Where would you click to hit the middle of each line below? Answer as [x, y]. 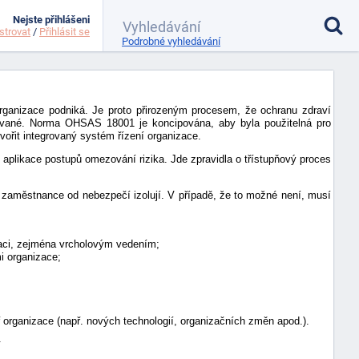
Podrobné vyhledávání [171, 42]
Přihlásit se [65, 32]
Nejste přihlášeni [51, 20]
